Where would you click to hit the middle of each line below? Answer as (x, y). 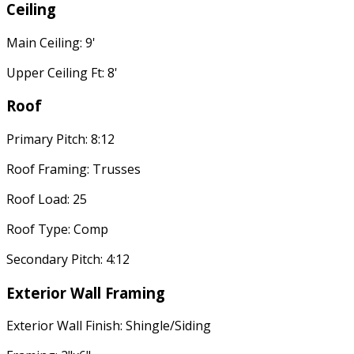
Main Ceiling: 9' (51, 42)
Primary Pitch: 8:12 (60, 139)
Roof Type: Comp (57, 229)
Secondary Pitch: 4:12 (68, 259)
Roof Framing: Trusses (73, 169)
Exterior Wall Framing (86, 292)
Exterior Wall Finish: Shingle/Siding (109, 326)
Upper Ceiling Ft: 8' (62, 72)
